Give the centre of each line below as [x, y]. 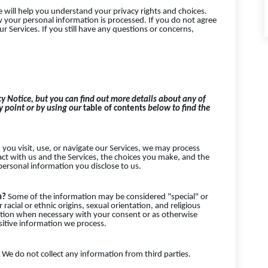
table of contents [115, 109]
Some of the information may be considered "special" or [108, 197]
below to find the [178, 109]
